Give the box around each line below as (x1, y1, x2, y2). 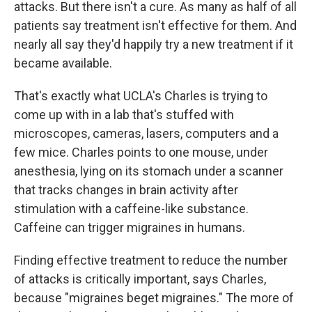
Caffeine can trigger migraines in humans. (14, 220, 245, 235)
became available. (14, 56, 112, 71)
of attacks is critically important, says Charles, (14, 272, 266, 287)
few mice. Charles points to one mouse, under (14, 145, 268, 160)
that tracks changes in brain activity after (14, 182, 238, 198)
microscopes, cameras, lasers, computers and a (14, 126, 279, 141)
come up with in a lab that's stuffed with (14, 107, 234, 123)
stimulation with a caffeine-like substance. (14, 201, 249, 217)
